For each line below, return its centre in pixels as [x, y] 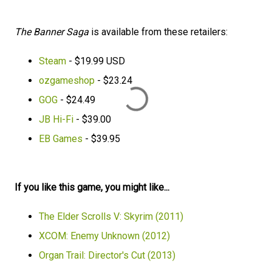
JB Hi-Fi [56, 119]
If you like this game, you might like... [92, 187]
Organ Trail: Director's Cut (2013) [107, 255]
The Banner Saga [52, 32]
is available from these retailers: [158, 32]
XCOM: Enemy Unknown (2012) [104, 236]
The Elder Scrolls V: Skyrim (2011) [111, 216]
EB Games [61, 138]
